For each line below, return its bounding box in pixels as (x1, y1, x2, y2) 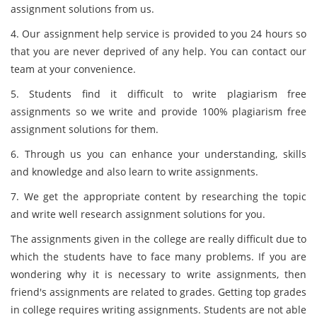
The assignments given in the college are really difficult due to (11, 232, 306, 246)
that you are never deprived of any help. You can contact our (11, 45, 306, 58)
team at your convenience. (11, 62, 136, 76)
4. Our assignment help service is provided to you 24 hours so (11, 27, 306, 40)
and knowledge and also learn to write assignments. (11, 165, 258, 178)
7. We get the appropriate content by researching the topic (11, 190, 306, 203)
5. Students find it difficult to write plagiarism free (11, 87, 306, 100)
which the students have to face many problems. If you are (11, 250, 306, 263)
